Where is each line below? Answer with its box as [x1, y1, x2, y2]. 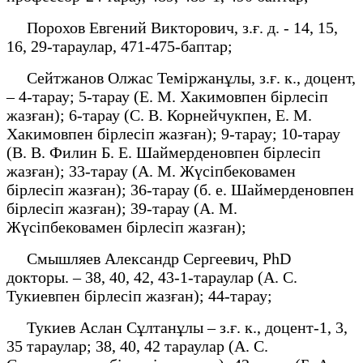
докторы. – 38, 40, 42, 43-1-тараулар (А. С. [6, 267, 297, 286]
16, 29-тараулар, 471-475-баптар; [6, 36, 233, 55]
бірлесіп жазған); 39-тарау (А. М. [6, 199, 237, 217]
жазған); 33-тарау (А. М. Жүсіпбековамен [6, 161, 296, 180]
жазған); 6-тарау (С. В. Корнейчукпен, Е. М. [6, 105, 312, 124]
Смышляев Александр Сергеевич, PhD [6, 249, 291, 267]
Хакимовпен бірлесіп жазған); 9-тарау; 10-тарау [6, 124, 340, 143]
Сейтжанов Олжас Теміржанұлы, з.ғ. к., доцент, [6, 68, 356, 87]
